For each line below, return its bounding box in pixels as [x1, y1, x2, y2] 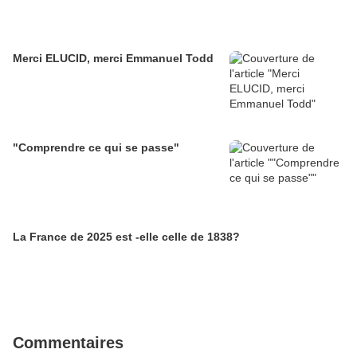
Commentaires [13, 334, 124, 351]
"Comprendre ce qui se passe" [13, 141, 179, 154]
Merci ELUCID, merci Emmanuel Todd [13, 52, 214, 65]
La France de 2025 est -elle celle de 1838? [13, 230, 240, 243]
